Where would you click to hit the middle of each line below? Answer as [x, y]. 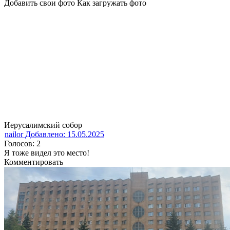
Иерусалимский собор [43, 125]
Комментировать [34, 162]
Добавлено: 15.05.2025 [65, 134]
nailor [15, 134]
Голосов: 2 [22, 143]
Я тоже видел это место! [47, 152]
